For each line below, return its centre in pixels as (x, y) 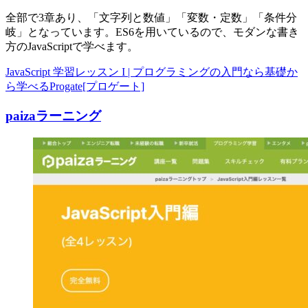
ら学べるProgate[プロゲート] (75, 86)
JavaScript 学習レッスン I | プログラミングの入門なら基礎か (152, 72)
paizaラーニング (53, 115)
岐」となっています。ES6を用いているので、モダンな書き (152, 32)
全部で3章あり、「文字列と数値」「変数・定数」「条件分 (151, 18)
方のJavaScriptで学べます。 (72, 46)
